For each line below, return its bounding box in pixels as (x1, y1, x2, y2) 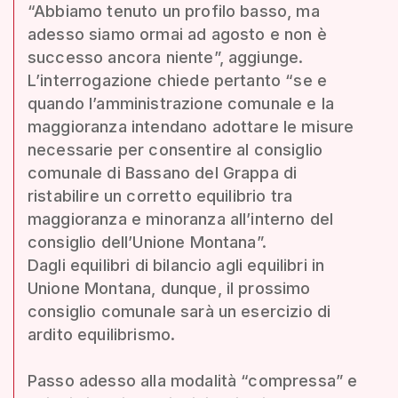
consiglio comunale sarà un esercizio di (28, 301, 331, 321)
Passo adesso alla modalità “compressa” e (28, 370, 358, 390)
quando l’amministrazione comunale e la (28, 93, 335, 113)
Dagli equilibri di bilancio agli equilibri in (28, 255, 325, 275)
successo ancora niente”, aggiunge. (28, 47, 304, 67)
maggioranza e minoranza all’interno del (28, 209, 334, 228)
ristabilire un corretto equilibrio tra (28, 186, 293, 205)
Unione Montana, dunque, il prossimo (28, 278, 311, 298)
